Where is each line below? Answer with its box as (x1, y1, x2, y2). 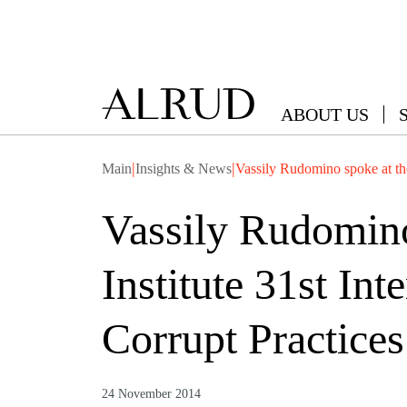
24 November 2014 (102, 387, 201, 401)
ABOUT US (281, 104, 369, 124)
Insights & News (135, 160, 232, 176)
